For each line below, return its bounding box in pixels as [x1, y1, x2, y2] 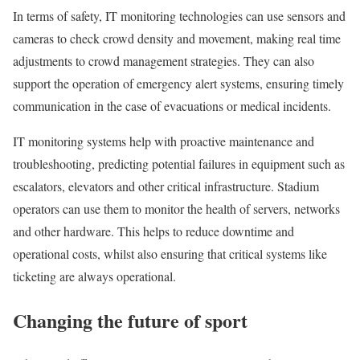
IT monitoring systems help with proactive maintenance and [13, 132, 314, 149]
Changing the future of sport [13, 305, 247, 334]
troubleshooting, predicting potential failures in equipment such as [13, 154, 345, 172]
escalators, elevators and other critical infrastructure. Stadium [13, 177, 319, 194]
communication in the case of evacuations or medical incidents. [13, 96, 331, 114]
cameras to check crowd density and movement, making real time [13, 29, 341, 47]
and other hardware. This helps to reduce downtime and [13, 222, 294, 239]
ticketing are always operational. [13, 267, 176, 284]
